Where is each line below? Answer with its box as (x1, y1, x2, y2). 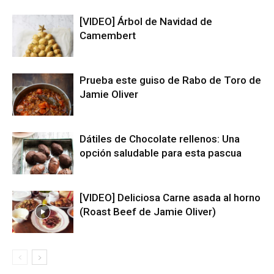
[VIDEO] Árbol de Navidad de (80, 15, 212, 28)
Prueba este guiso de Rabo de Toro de (80, 73, 261, 86)
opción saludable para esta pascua (80, 146, 242, 159)
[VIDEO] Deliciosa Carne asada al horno (80, 191, 261, 204)
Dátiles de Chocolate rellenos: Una (80, 132, 240, 145)
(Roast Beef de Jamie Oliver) (80, 205, 216, 218)
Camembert (80, 29, 136, 42)
